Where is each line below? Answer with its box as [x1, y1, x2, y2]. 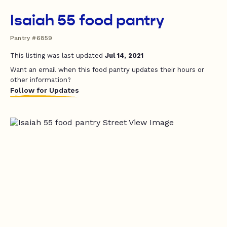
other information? [10, 76, 71, 84]
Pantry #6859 [10, 34, 53, 42]
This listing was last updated [10, 52, 105, 59]
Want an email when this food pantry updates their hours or [10, 66, 204, 73]
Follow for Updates [10, 86, 79, 94]
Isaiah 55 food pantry [10, 11, 164, 29]
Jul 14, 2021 [105, 52, 143, 59]
